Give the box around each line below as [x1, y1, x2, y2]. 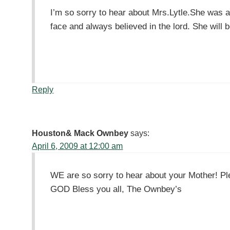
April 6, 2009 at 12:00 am [32, 142, 123, 151]
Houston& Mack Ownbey [32, 129, 129, 138]
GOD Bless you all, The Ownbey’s [50, 184, 182, 195]
